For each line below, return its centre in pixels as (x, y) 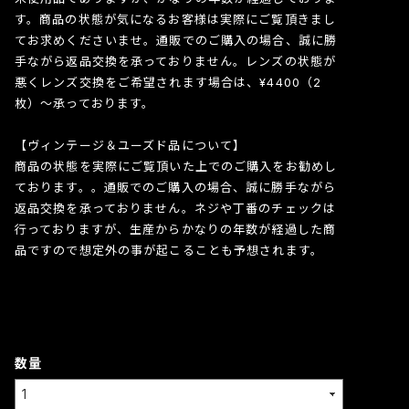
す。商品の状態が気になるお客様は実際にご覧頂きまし (175, 19)
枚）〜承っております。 (84, 103)
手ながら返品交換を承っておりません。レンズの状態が (175, 61)
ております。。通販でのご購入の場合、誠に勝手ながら (175, 187)
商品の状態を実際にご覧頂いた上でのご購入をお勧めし (175, 166)
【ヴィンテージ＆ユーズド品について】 (130, 145)
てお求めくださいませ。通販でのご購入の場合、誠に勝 (175, 40)
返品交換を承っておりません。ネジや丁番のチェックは (175, 208)
